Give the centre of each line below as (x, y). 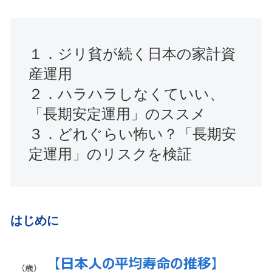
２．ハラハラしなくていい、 (126, 93)
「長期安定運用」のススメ (117, 113)
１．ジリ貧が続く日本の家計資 (132, 53)
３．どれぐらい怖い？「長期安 (132, 133)
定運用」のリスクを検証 (110, 153)
